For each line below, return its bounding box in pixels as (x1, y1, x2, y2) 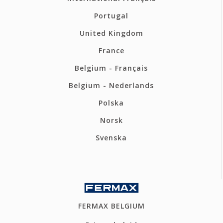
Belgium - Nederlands (69, 81, 154, 91)
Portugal (94, 11, 128, 21)
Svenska (96, 133, 127, 143)
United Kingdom (79, 28, 143, 38)
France (98, 46, 124, 56)
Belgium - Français (75, 63, 148, 73)
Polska (99, 98, 124, 108)
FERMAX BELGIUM (78, 201, 145, 211)
